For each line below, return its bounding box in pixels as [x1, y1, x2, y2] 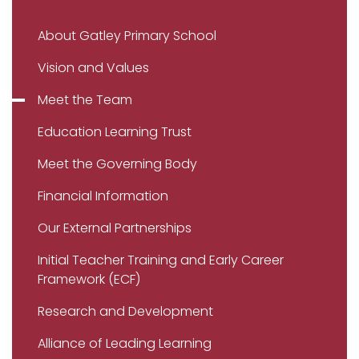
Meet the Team [38, 91, 132, 109]
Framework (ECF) [38, 270, 140, 288]
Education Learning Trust [38, 123, 192, 141]
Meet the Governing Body [38, 155, 197, 173]
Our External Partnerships [38, 219, 192, 237]
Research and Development [38, 302, 213, 321]
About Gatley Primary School [38, 26, 216, 45]
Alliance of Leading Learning [38, 334, 212, 353]
